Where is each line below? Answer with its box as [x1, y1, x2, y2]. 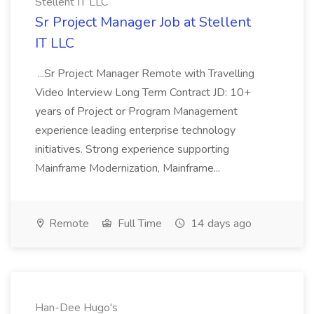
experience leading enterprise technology [35, 123, 235, 138]
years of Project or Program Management [35, 104, 238, 119]
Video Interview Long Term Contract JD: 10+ [35, 85, 251, 100]
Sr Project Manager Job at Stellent [35, 13, 251, 32]
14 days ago [188, 216, 252, 231]
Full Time [115, 216, 162, 231]
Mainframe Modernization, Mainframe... [35, 161, 223, 176]
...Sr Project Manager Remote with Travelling [35, 66, 254, 81]
